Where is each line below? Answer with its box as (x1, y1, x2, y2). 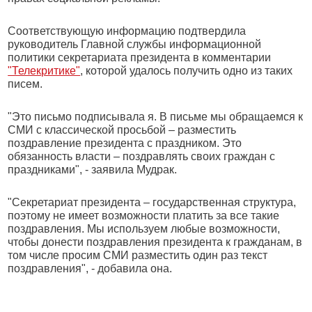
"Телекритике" (8, 65, 81, 77)
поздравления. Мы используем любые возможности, (8, 223, 281, 235)
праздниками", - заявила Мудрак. (8, 164, 178, 175)
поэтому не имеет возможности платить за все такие (8, 210, 280, 221)
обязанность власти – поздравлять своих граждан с (8, 150, 276, 162)
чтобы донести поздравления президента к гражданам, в (8, 236, 303, 248)
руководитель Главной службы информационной (8, 38, 262, 50)
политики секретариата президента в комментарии (8, 52, 272, 63)
